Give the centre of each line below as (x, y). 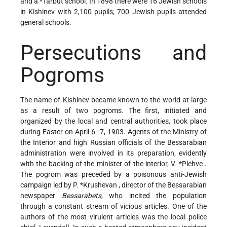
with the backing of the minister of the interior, (96, 163)
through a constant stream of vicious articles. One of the (113, 206)
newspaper (41, 195)
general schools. (46, 23)
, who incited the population (154, 195)
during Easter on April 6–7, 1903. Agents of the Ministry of (113, 131)
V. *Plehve (188, 163)
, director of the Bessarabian (163, 185)
